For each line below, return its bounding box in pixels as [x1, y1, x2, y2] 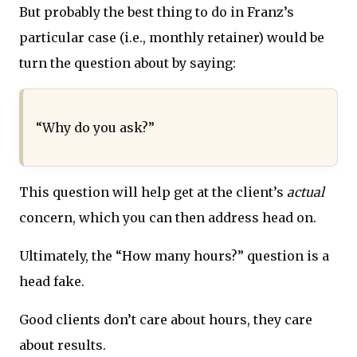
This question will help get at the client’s [19, 184, 287, 201]
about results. [19, 337, 106, 354]
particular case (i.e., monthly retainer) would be [19, 29, 324, 46]
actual [287, 184, 324, 201]
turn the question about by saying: [19, 55, 236, 72]
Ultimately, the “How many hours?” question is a [19, 248, 329, 265]
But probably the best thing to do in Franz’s [19, 4, 294, 21]
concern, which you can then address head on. [19, 210, 316, 226]
